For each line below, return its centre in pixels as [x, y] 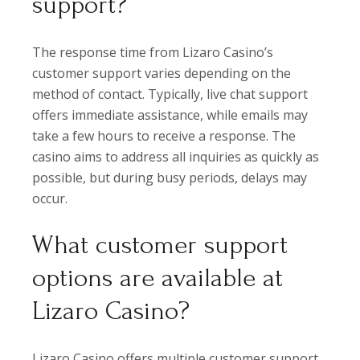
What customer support [160, 245]
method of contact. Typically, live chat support [170, 94]
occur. [50, 199]
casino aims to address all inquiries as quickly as [176, 157]
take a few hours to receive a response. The [164, 136]
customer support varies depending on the [162, 74]
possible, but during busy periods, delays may [170, 178]
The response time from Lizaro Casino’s [153, 53]
